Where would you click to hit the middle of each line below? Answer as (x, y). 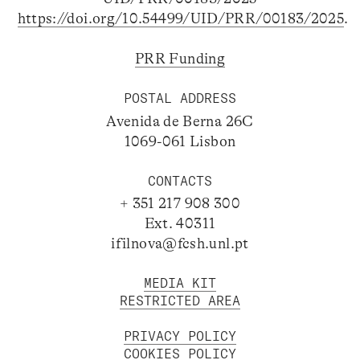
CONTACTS (180, 180)
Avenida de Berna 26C (180, 121)
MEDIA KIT (180, 283)
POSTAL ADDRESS (180, 98)
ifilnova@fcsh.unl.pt (180, 244)
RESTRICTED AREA (180, 301)
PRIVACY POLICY (180, 336)
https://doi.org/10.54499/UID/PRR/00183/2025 (181, 19)
